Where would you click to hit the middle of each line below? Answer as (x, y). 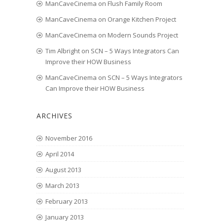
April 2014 (60, 154)
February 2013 (67, 201)
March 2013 (62, 185)
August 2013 (63, 169)
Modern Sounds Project (143, 35)
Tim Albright (63, 51)
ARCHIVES (55, 115)
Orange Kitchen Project (142, 19)
